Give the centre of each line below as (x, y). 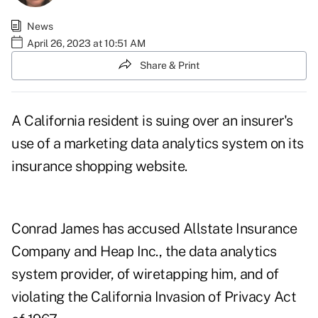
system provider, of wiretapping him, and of (145, 274)
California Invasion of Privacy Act (193, 297)
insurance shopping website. (99, 166)
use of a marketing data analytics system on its (158, 144)
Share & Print (170, 65)
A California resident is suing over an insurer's (152, 121)
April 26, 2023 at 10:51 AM (86, 43)
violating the (51, 297)
